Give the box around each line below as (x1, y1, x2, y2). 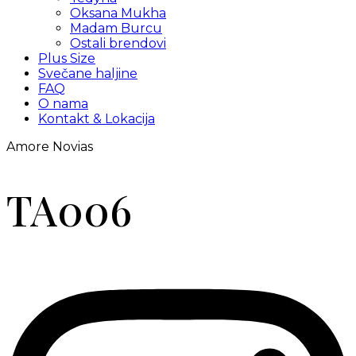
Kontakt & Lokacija (38, 111, 155, 126)
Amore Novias (6, 139, 93, 154)
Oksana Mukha (70, 6, 166, 21)
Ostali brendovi (70, 36, 166, 51)
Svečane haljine (38, 66, 137, 81)
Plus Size (38, 51, 95, 66)
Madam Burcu (70, 21, 162, 36)
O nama (38, 96, 88, 111)
